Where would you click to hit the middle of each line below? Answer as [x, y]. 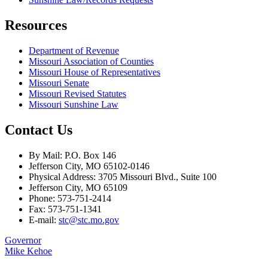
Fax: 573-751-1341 [65, 209]
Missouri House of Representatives [95, 72]
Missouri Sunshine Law [74, 104]
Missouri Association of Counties [91, 61]
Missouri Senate [59, 83]
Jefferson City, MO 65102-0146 [89, 166]
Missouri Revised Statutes [77, 93]
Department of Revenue [74, 50]
